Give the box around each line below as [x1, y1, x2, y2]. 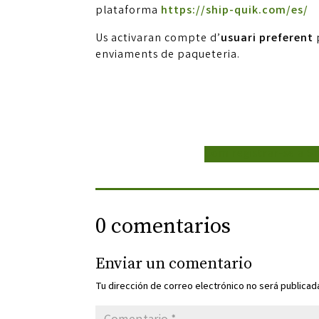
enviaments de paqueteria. [95, 47, 241, 64]
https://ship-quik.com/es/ [161, 3, 309, 20]
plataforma [95, 3, 162, 20]
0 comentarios [95, 212, 231, 240]
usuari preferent [221, 31, 317, 48]
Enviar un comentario [95, 253, 253, 273]
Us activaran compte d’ [95, 31, 221, 48]
